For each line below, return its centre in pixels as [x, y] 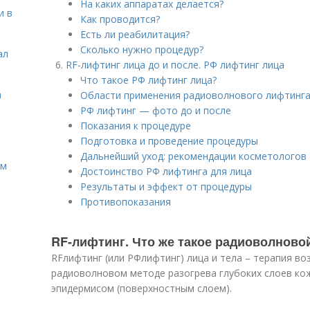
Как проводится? [120, 19]
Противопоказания [126, 202]
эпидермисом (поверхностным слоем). [142, 288]
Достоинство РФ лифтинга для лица [166, 171]
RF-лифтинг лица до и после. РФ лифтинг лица [175, 65]
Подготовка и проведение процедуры [169, 141]
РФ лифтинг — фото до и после [156, 110]
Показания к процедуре [136, 126]
